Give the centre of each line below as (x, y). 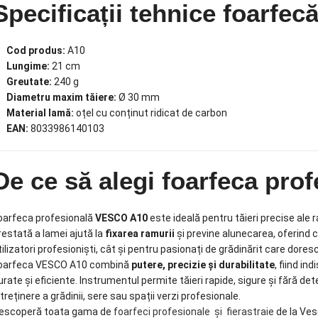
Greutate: (29, 81)
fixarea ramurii (139, 233)
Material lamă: (40, 113)
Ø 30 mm (138, 97)
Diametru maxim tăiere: (61, 97)
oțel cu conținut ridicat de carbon (150, 113)
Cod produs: (35, 50)
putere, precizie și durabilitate (203, 264)
